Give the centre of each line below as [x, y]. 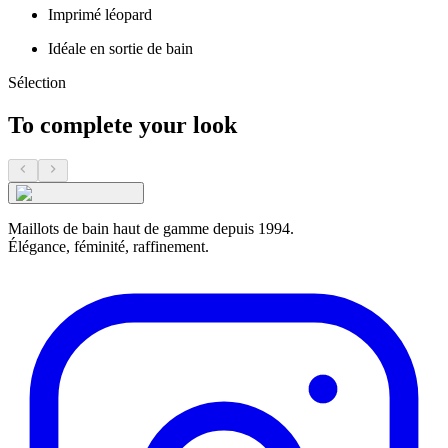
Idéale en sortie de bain [120, 49]
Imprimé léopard [100, 15]
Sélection [37, 83]
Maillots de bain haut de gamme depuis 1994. [151, 229]
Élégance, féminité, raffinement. [108, 247]
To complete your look [122, 125]
